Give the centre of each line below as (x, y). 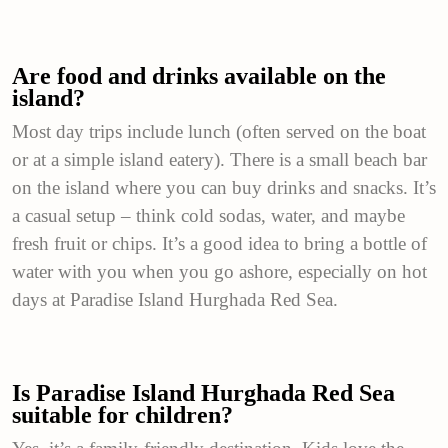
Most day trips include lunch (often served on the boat (219, 131)
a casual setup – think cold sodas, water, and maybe (208, 215)
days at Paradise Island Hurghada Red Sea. (175, 299)
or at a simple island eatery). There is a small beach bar (219, 159)
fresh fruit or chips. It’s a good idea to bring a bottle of (219, 243)
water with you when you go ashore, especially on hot (219, 271)
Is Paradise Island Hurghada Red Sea (203, 392)
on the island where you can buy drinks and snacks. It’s (224, 187)
